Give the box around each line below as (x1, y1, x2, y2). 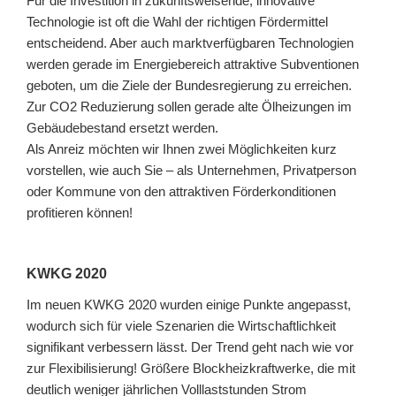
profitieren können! (27, 204, 133, 220)
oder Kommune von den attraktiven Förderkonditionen (27, 183, 336, 199)
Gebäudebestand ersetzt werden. (27, 119, 218, 135)
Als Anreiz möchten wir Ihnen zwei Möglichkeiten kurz (27, 141, 337, 156)
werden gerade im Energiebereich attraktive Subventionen (27, 56, 359, 72)
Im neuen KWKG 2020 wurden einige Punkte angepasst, (27, 297, 351, 313)
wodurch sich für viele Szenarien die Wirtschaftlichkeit (27, 318, 336, 334)
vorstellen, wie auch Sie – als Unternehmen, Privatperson (27, 162, 356, 178)
